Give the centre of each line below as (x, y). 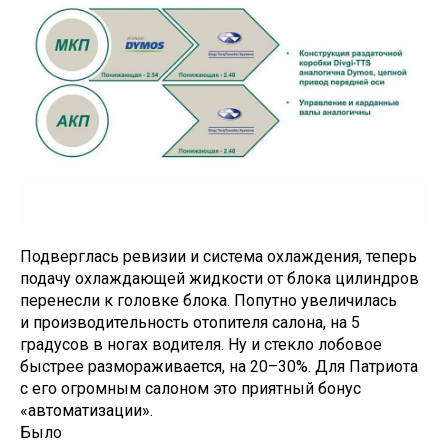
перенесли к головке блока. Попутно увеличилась (208, 300)
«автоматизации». (86, 410)
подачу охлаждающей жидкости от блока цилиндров (219, 278)
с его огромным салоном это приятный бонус (190, 388)
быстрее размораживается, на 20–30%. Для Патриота (219, 366)
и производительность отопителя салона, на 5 (190, 322)
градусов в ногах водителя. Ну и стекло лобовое (201, 344)
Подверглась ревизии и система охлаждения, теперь (218, 256)
